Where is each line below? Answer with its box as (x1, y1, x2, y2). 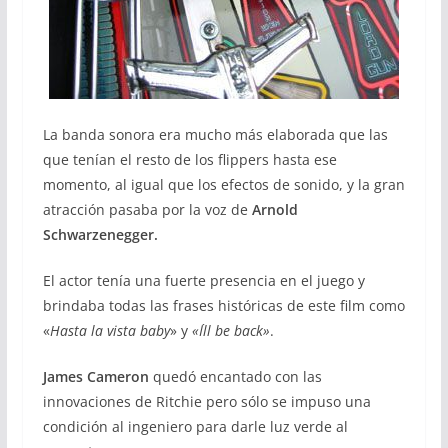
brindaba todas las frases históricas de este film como (42, 295, 405, 315)
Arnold (251, 199, 298, 219)
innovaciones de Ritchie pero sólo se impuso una (42, 391, 371, 411)
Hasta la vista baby (49, 320, 170, 340)
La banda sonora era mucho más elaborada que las (42, 124, 388, 144)
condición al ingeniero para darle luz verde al (42, 416, 348, 436)
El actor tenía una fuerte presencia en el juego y (42, 270, 365, 290)
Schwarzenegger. (42, 224, 158, 244)
